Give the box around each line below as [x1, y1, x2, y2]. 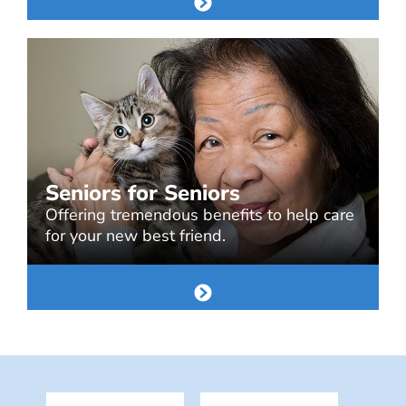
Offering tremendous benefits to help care [45, 203, 354, 226]
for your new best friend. [45, 224, 226, 246]
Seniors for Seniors [45, 178, 240, 208]
